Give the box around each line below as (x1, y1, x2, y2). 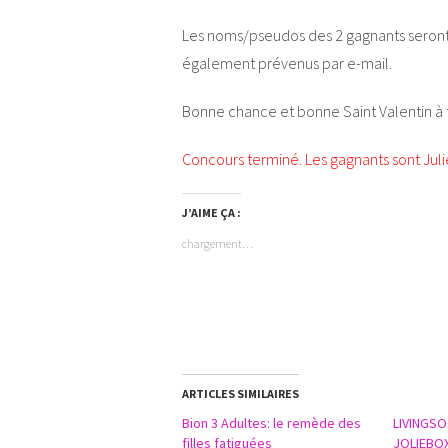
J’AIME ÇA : (182, 204, 241, 220)
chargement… (182, 235, 253, 251)
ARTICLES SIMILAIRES (182, 385, 299, 401)
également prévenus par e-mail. (182, 52, 392, 73)
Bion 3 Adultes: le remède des (182, 413, 361, 432)
